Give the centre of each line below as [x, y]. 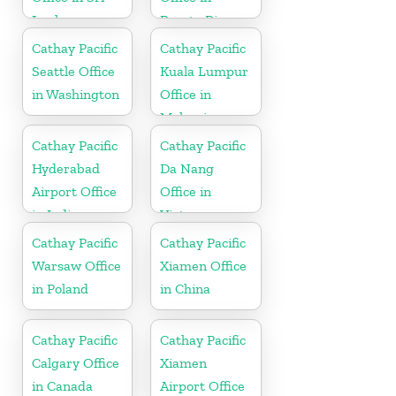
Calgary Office [76, 362]
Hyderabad [66, 168]
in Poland [60, 288]
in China [186, 288]
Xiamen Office [204, 265]
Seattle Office [73, 71]
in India [55, 214]
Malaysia [187, 117]
